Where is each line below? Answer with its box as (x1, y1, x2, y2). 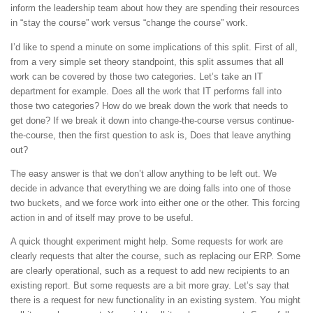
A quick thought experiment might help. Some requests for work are (10, 235, 283, 247)
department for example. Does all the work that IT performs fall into (10, 85, 282, 96)
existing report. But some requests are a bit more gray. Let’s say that (10, 279, 289, 291)
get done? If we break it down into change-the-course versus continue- (10, 115, 294, 126)
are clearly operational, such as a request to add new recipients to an (10, 265, 289, 276)
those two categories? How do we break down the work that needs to (10, 100, 288, 111)
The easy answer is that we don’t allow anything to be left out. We (10, 168, 277, 179)
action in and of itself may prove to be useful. (10, 212, 194, 223)
